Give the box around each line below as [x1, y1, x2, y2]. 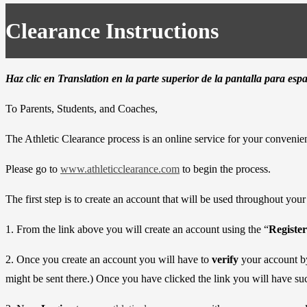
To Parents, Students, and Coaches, [5, 103, 158, 115]
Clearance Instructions [5, 18, 219, 43]
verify [212, 254, 241, 266]
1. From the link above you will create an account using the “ [5, 223, 269, 236]
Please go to [5, 163, 60, 175]
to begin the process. [180, 163, 271, 175]
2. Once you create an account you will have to [5, 254, 212, 266]
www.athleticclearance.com [60, 163, 180, 175]
